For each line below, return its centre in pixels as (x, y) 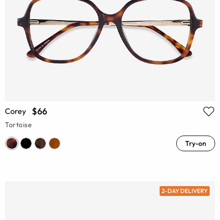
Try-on (196, 143)
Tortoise (19, 124)
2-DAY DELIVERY (184, 191)
